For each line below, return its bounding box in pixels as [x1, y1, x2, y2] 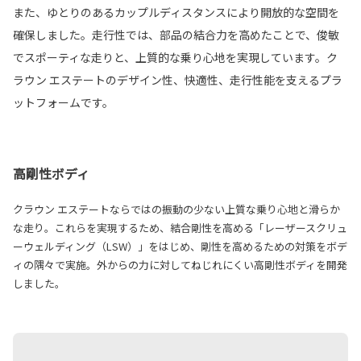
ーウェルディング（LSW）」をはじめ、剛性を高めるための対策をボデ [13, 239, 347, 255]
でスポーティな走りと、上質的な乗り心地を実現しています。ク [13, 49, 338, 66]
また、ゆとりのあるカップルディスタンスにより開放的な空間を [13, 4, 339, 21]
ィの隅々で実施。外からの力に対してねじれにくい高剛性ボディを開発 [13, 257, 347, 273]
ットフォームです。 [13, 94, 114, 111]
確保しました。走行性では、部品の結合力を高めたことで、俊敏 [13, 27, 339, 44]
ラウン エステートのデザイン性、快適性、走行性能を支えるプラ [13, 72, 342, 89]
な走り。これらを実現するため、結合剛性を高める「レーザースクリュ [13, 220, 347, 236]
